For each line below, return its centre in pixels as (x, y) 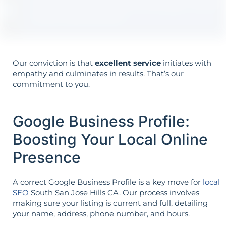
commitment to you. (51, 84)
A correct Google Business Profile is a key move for (108, 182)
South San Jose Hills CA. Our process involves (114, 192)
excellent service (128, 63)
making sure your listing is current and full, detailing (110, 203)
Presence (47, 157)
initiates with (186, 63)
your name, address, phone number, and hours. (101, 213)
